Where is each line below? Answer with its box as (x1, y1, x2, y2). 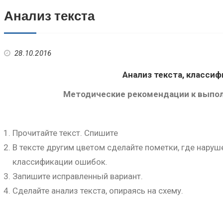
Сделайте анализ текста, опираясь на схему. (12, 186, 183, 196)
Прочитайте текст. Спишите (12, 128, 118, 138)
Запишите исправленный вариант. (12, 171, 143, 181)
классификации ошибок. (12, 157, 108, 167)
